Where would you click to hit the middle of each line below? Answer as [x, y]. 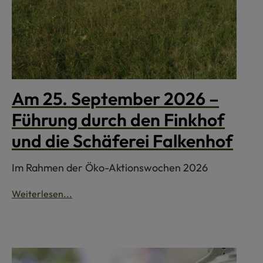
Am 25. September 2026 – [115, 99]
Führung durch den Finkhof [118, 120]
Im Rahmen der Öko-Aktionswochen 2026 [110, 168]
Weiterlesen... [42, 194]
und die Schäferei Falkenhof [122, 141]
